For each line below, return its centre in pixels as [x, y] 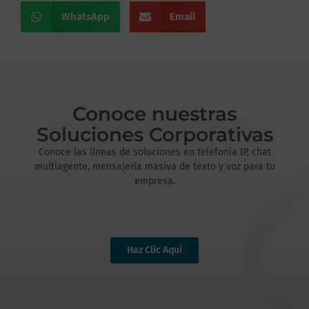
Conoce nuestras [154, 114]
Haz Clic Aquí [154, 250]
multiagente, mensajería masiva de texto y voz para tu [154, 167]
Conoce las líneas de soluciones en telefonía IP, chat [154, 152]
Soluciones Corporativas [154, 135]
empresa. [154, 181]
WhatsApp [85, 17]
